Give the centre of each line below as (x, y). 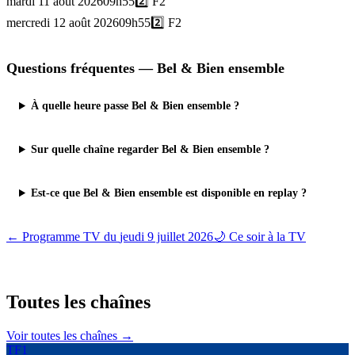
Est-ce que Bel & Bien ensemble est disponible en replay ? (169, 193)
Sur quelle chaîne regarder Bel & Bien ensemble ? (151, 149)
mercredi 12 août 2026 (63, 23)
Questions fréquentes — (82, 69)
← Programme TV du (63, 237)
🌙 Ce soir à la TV (260, 237)
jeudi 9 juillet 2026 (166, 237)
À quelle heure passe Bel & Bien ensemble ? (136, 106)
